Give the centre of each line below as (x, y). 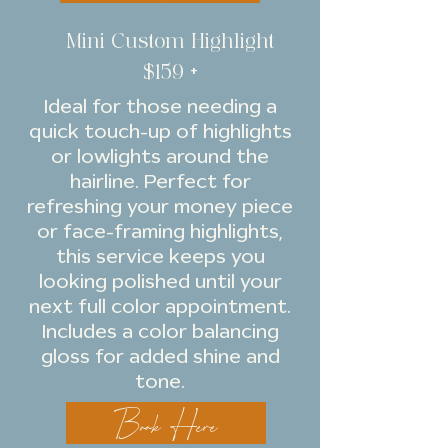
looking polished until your (160, 281)
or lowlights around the (160, 156)
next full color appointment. (160, 306)
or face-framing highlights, (160, 231)
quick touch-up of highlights (160, 131)
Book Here (166, 423)
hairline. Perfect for (160, 181)
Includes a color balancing (160, 331)
